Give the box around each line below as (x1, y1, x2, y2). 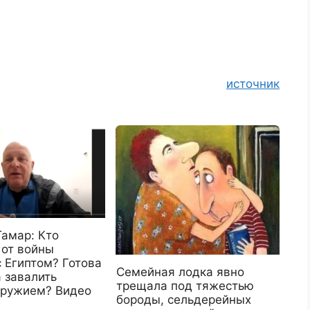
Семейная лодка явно (116, 264, 245, 279)
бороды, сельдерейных (116, 292, 252, 307)
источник (226, 76, 280, 91)
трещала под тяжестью (116, 278, 255, 293)
